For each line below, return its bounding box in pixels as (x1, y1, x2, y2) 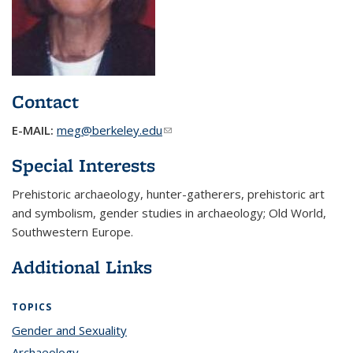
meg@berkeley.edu (57, 122, 162, 138)
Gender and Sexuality (12, 322, 127, 338)
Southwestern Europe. (12, 224, 133, 240)
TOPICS (12, 300, 52, 314)
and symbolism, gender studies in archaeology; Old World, (12, 205, 326, 221)
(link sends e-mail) (162, 122, 259, 138)
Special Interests (12, 153, 155, 177)
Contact (12, 89, 79, 113)
